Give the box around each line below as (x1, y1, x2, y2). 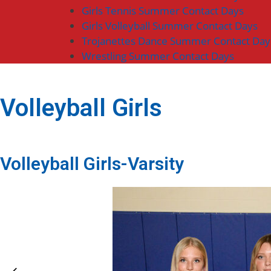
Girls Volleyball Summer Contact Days (82, 19, 258, 33)
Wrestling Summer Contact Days (82, 49, 234, 63)
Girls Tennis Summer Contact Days (82, 4, 244, 18)
